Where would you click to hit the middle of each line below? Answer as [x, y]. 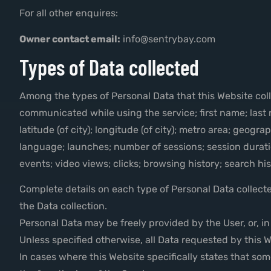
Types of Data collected [109, 67]
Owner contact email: [70, 39]
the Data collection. [63, 206]
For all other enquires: [69, 13]
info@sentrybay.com [168, 39]
